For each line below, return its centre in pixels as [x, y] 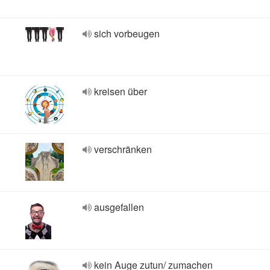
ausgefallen [119, 207]
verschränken [123, 149]
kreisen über [121, 91]
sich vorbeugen [127, 33]
